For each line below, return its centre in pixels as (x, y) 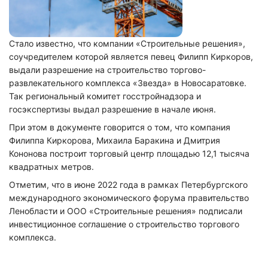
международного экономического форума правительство (129, 198)
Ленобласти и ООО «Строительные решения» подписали (126, 211)
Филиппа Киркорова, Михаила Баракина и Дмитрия (115, 140)
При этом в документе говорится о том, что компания (120, 127)
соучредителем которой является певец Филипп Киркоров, (131, 57)
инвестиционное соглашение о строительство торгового (124, 224)
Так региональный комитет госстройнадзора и (105, 96)
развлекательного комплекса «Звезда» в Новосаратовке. (128, 83)
